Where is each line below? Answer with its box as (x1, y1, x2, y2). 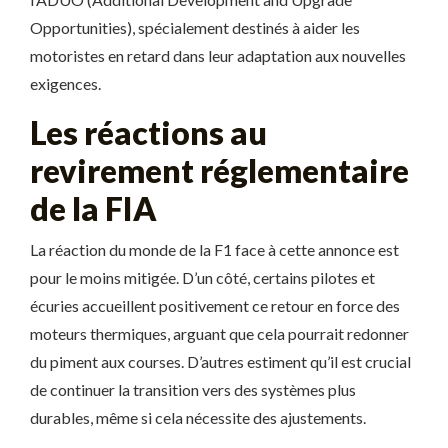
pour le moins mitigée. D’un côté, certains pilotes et (30, 268, 375, 287)
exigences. (30, 74, 101, 93)
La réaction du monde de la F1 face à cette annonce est (30, 240, 399, 259)
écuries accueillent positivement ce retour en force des (30, 296, 400, 315)
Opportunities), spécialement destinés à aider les (30, 18, 360, 37)
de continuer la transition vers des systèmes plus (30, 380, 356, 399)
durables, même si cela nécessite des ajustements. (30, 408, 366, 427)
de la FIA (30, 189, 157, 228)
